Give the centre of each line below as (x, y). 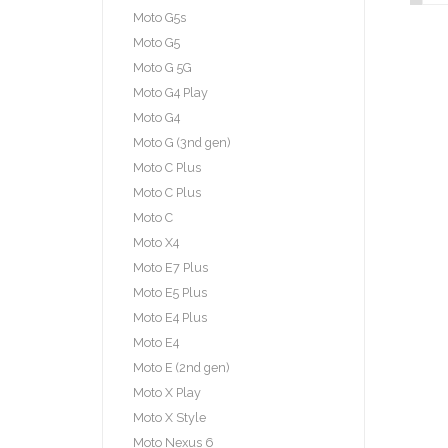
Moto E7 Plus (170, 267)
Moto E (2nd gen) (181, 367)
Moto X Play (167, 392)
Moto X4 (156, 242)
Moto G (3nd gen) (181, 142)
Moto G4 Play (170, 92)
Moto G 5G (162, 67)
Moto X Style (169, 417)
